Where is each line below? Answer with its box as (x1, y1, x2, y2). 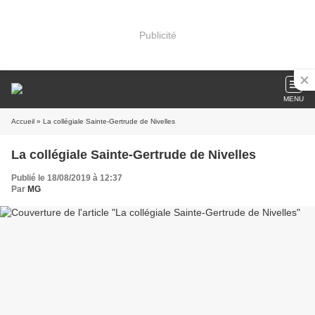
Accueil (11, 117, 34, 125)
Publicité (139, 29, 176, 41)
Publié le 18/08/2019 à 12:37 (11, 173, 122, 183)
